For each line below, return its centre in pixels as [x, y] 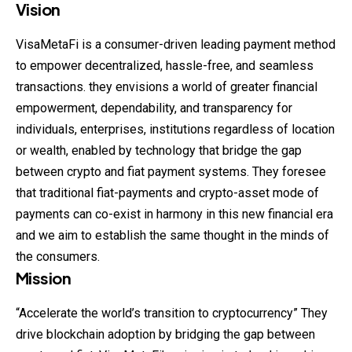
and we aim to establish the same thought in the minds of [172, 236]
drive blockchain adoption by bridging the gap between [165, 335]
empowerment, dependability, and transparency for [154, 108]
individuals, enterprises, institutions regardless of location [175, 130]
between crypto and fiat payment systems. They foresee [171, 172]
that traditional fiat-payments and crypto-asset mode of [167, 193]
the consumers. [58, 257]
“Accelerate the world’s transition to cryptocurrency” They [172, 313]
